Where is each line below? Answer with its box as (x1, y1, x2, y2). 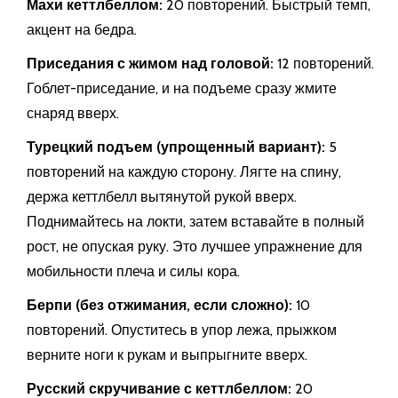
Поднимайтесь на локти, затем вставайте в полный (27, 213, 364, 231)
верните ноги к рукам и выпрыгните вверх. (27, 346, 307, 364)
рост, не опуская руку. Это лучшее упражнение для (27, 238, 362, 256)
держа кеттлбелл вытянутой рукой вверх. (27, 188, 297, 206)
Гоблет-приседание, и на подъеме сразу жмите (27, 80, 337, 98)
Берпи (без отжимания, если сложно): (27, 297, 292, 314)
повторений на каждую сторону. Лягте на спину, (27, 163, 341, 181)
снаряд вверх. (27, 105, 119, 123)
